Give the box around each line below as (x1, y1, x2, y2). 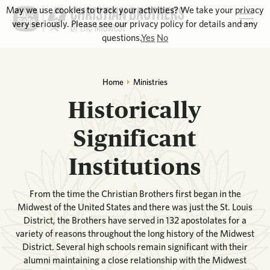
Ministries (133, 77, 168, 87)
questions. (102, 32, 141, 43)
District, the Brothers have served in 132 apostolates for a (24, 215, 246, 227)
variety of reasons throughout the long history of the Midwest (16, 228, 254, 240)
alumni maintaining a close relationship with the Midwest (24, 254, 246, 266)
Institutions (68, 152, 202, 180)
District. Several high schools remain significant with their (22, 241, 248, 253)
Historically (67, 96, 202, 123)
